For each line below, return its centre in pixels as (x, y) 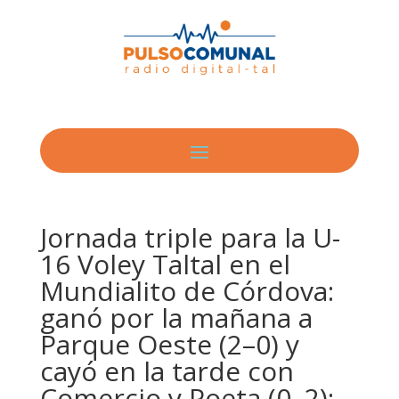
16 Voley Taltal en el (165, 264)
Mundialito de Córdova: (187, 290)
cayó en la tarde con (167, 370)
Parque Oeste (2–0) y (169, 344)
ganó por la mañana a (176, 317)
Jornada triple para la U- (190, 237)
